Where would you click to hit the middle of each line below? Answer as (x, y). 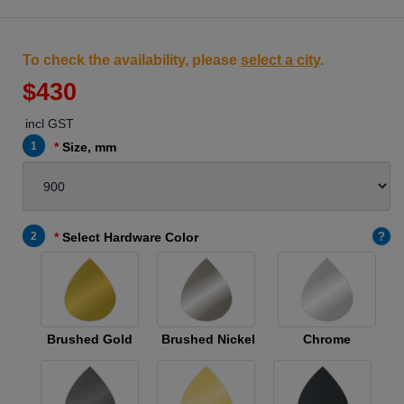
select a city (280, 60)
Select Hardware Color (130, 237)
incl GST (50, 124)
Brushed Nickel (208, 339)
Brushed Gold (90, 339)
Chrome (327, 339)
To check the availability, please (132, 60)
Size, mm (89, 147)
